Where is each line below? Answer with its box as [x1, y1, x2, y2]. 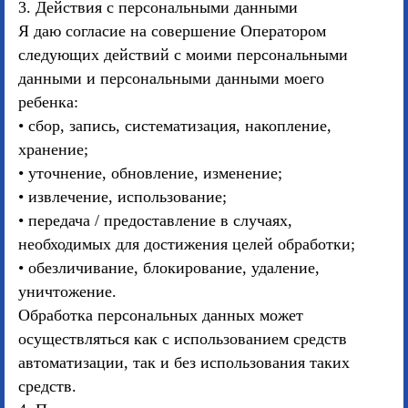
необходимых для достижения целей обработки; [18, 235, 355, 253]
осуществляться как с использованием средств [18, 330, 347, 348]
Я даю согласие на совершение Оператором [18, 22, 326, 40]
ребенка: [18, 93, 78, 111]
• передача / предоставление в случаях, [18, 211, 292, 229]
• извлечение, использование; [18, 188, 227, 206]
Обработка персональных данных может [18, 306, 303, 324]
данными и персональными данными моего [18, 69, 324, 87]
